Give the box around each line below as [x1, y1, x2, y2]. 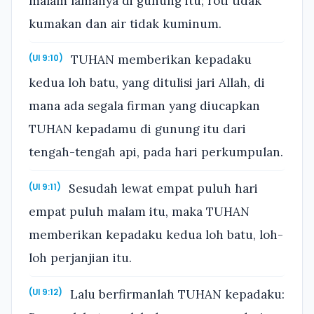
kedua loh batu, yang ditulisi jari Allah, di [29, 75, 265, 91]
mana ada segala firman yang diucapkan [29, 98, 260, 114]
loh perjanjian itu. [29, 250, 132, 266]
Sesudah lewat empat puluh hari [65, 180, 259, 196]
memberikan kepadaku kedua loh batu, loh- [29, 226, 283, 243]
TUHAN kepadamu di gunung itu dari [29, 121, 246, 137]
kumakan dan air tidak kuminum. [29, 15, 221, 32]
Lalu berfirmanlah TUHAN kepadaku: [67, 286, 285, 302]
